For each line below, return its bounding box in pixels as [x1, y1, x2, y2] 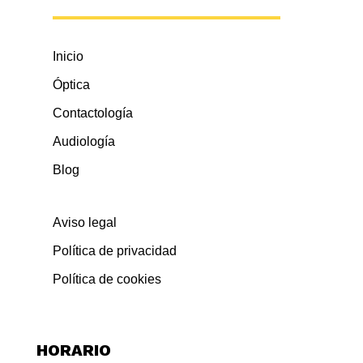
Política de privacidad [52, 243, 177, 258]
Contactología [52, 105, 133, 120]
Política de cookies [52, 271, 161, 286]
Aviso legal [52, 215, 117, 229]
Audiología [52, 134, 115, 148]
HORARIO [36, 340, 111, 360]
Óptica [52, 77, 90, 92]
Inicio [52, 49, 83, 63]
